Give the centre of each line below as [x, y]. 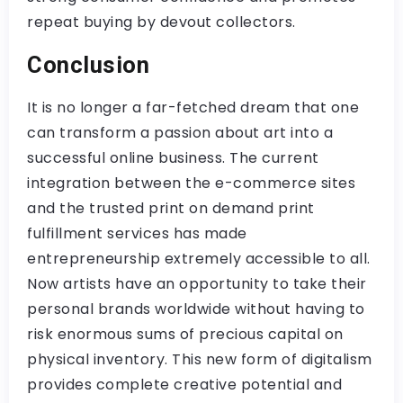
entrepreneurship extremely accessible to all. [199, 259]
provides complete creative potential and [184, 385]
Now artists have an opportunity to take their [197, 284]
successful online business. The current [173, 158]
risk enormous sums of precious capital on [185, 335]
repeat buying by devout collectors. [161, 22]
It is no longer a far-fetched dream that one [193, 108]
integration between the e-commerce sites [191, 184]
